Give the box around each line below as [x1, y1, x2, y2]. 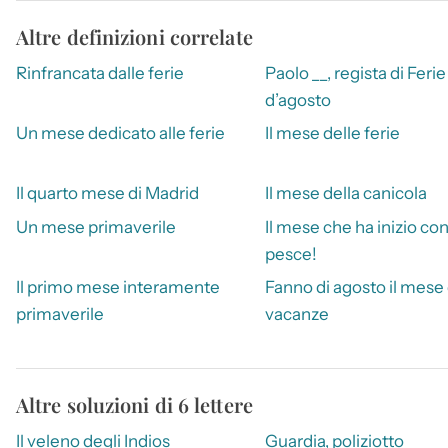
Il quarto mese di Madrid [16, 183, 199, 204]
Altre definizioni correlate [16, 22, 253, 50]
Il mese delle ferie [264, 122, 400, 143]
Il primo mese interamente [16, 277, 220, 298]
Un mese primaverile [16, 216, 176, 237]
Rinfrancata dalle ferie [16, 62, 184, 83]
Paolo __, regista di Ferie [264, 62, 446, 83]
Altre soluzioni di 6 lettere [16, 391, 253, 419]
